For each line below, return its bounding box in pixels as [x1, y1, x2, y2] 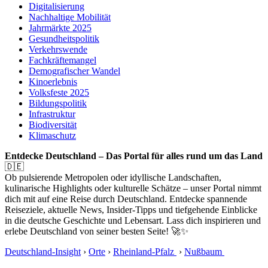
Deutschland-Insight [5, 246, 81, 257]
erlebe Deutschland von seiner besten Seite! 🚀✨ [5, 226, 188, 237]
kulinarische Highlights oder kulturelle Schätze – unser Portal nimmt [5, 183, 261, 194]
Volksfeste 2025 [29, 87, 89, 98]
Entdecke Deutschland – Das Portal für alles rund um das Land [5, 151, 263, 162]
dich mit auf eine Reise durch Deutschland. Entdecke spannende [5, 194, 247, 205]
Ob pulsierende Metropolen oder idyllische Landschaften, [5, 172, 221, 183]
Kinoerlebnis [29, 77, 77, 87]
